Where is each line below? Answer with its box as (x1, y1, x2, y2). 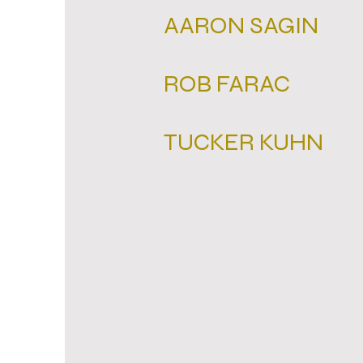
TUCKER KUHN (164, 127, 323, 156)
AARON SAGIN (164, 11, 318, 40)
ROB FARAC (164, 69, 290, 98)
